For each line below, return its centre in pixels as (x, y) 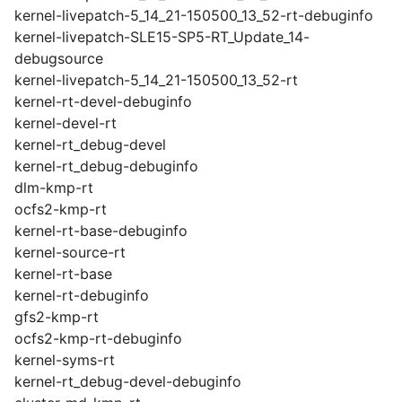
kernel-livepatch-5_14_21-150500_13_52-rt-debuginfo (194, 15)
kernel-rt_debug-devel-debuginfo (128, 381)
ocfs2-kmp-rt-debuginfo (98, 338)
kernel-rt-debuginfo (82, 295)
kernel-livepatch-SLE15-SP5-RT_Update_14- (162, 37)
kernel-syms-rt (65, 360)
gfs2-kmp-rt (57, 317)
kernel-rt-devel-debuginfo (103, 101)
